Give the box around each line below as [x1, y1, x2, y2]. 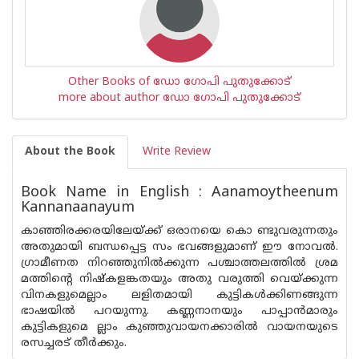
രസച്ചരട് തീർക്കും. [21, 337, 127, 350]
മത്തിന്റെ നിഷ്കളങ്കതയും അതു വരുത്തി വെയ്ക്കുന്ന [21, 272, 338, 286]
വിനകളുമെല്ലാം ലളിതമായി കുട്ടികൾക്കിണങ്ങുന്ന [21, 288, 338, 302]
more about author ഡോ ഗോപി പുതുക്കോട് [58, 91, 301, 105]
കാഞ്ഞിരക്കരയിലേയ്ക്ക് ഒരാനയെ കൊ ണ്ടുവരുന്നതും [21, 224, 338, 238]
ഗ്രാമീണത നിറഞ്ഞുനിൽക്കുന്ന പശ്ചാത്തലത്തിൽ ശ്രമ [21, 256, 338, 270]
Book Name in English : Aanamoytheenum [21, 184, 338, 202]
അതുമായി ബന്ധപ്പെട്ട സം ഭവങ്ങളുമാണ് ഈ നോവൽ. [21, 240, 338, 254]
